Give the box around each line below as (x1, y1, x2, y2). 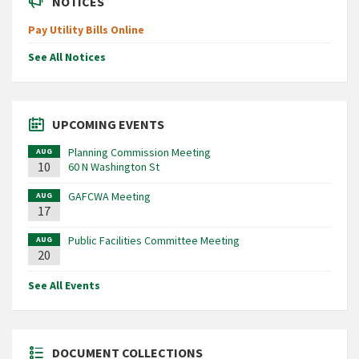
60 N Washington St (68, 159, 159, 175)
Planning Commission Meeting (68, 145, 211, 160)
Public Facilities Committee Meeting (68, 233, 240, 248)
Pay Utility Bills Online (28, 22, 144, 38)
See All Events (28, 278, 100, 293)
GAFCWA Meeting (68, 189, 151, 204)
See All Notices (28, 50, 106, 65)
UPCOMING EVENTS (52, 116, 164, 133)
